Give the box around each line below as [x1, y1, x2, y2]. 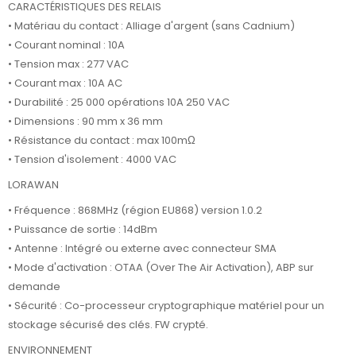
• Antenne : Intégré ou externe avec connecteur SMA [8, 241, 277, 257]
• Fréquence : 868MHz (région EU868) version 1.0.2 [8, 203, 262, 219]
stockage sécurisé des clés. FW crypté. [8, 317, 208, 333]
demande [8, 279, 60, 295]
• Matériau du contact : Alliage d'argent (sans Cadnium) [8, 17, 295, 33]
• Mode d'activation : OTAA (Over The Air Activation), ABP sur [8, 260, 314, 276]
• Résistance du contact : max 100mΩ [8, 132, 195, 148]
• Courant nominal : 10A [8, 37, 125, 52]
